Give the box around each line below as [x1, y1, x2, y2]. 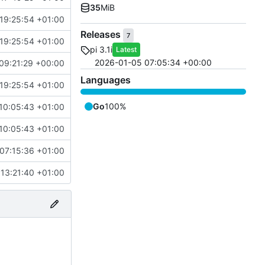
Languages [80, 74, 131, 86]
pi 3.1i [90, 44, 112, 55]
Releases [80, 28, 123, 41]
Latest [116, 45, 137, 54]
